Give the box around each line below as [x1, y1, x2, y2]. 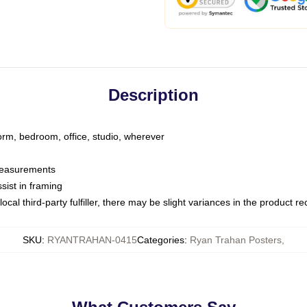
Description [108, 86, 199, 104]
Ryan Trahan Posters [190, 234, 282, 245]
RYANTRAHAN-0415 [47, 234, 137, 245]
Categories [137, 234, 184, 245]
